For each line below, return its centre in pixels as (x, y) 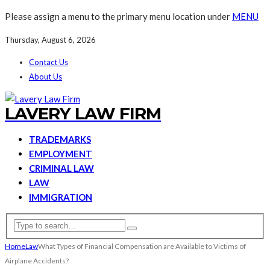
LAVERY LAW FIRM (83, 113)
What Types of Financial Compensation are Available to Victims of (142, 246)
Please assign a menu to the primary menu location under (118, 16)
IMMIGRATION (61, 197)
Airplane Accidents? (37, 260)
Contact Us (49, 62)
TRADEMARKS (60, 139)
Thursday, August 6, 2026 (50, 40)
